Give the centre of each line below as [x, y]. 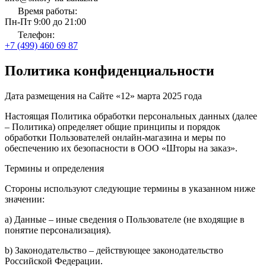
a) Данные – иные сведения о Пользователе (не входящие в [125, 219]
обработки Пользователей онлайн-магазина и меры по [115, 137]
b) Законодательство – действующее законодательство [114, 250]
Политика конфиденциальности [110, 70]
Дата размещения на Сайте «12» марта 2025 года [103, 96]
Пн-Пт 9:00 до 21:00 [45, 22]
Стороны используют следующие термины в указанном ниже [130, 188]
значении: [25, 199]
